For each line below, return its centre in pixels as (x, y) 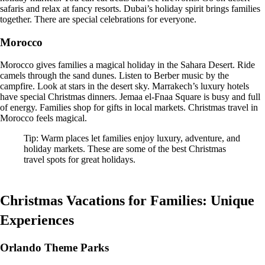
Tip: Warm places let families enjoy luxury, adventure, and (132, 138)
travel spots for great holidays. (80, 160)
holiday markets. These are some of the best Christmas (125, 149)
